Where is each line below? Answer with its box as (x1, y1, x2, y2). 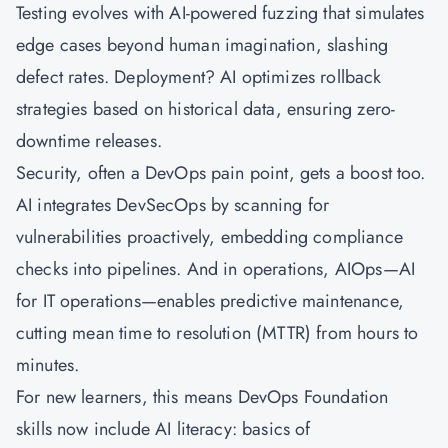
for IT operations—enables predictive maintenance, (16, 288, 404, 314)
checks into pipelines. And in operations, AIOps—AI (16, 256, 416, 282)
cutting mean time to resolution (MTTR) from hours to (16, 320, 419, 346)
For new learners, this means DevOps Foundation (16, 384, 389, 410)
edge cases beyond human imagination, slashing (16, 32, 389, 58)
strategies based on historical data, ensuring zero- (16, 96, 396, 122)
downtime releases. (16, 128, 168, 154)
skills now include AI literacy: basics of (16, 416, 311, 442)
